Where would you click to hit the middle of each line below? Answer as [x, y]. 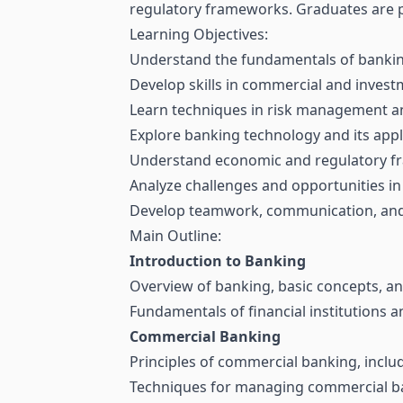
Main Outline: [175, 236]
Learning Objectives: [199, 35]
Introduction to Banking [218, 261]
